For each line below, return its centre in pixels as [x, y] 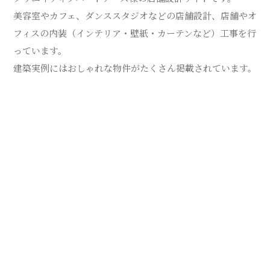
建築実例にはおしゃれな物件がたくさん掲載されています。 [135, 67]
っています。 [40, 50]
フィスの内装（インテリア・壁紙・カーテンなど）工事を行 [134, 33]
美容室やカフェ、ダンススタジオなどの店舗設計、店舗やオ [135, 15]
